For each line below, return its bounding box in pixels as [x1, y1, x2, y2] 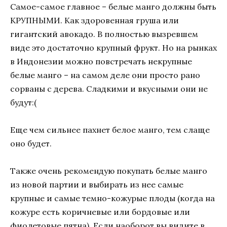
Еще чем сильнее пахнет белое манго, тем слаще [10, 124, 210, 135]
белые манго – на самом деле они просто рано [10, 69, 200, 80]
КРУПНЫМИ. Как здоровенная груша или [10, 15, 179, 25]
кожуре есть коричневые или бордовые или [10, 206, 190, 217]
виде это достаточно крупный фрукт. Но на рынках [10, 42, 217, 53]
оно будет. [10, 138, 52, 148]
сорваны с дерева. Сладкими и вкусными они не [10, 83, 208, 94]
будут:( [10, 97, 36, 107]
